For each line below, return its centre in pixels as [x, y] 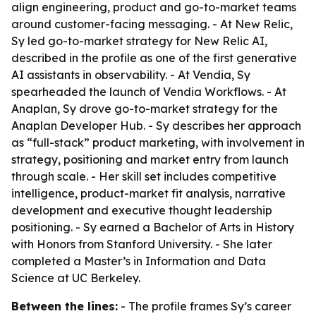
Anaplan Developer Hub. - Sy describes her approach [156, 126]
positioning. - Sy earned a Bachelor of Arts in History [153, 227]
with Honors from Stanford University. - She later [142, 244]
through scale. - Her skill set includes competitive [144, 176]
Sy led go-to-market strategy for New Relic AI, [139, 41]
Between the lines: [65, 306]
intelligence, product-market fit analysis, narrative [148, 193]
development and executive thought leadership [142, 210]
